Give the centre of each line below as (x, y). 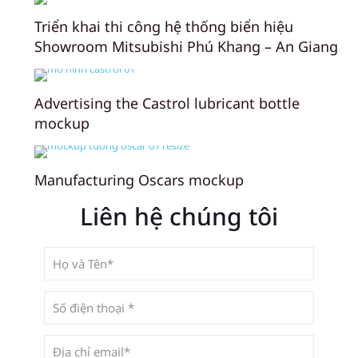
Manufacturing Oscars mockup (139, 179)
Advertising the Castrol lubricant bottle (167, 103)
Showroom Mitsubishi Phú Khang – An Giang (186, 46)
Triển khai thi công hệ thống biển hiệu (164, 26)
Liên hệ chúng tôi (179, 216)
